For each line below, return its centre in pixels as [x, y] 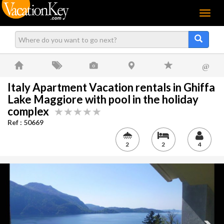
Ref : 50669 [25, 122]
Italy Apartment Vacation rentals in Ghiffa [111, 87]
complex [31, 111]
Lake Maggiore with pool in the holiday [103, 99]
